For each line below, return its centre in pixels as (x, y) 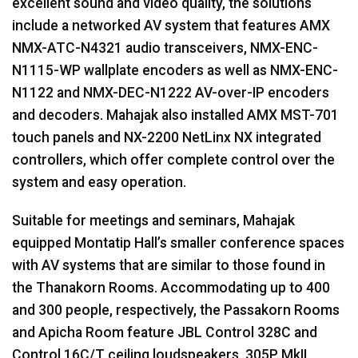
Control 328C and (260, 332)
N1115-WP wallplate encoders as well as (141, 70)
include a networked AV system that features (156, 25)
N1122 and (48, 92)
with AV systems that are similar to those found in (169, 265)
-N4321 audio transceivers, (163, 48)
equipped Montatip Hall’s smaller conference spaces (178, 243)
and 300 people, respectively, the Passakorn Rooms (176, 310)
